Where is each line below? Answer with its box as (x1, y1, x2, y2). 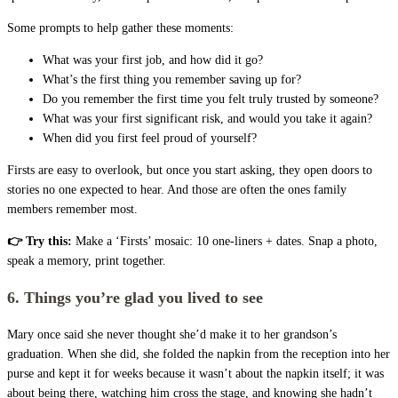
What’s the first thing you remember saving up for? (43, 72, 301, 86)
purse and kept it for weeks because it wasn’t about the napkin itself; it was (7, 366, 384, 380)
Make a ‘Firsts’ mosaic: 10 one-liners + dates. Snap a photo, (72, 234, 378, 248)
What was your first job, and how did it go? (43, 52, 263, 67)
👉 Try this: (7, 234, 72, 248)
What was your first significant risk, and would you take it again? (43, 111, 372, 125)
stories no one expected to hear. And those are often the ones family (7, 182, 346, 196)
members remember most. (7, 202, 138, 216)
